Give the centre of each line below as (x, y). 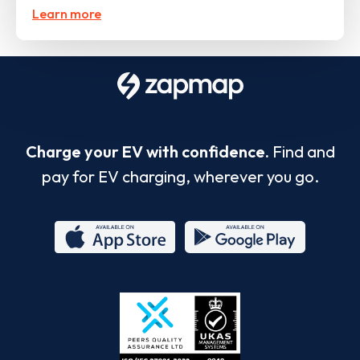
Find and (302, 151)
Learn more (67, 13)
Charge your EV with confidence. (147, 151)
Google (272, 265)
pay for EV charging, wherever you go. (180, 176)
